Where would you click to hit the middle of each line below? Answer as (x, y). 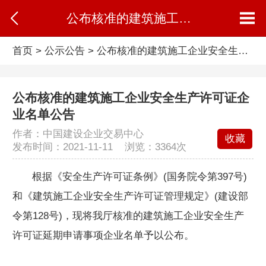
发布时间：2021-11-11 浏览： (83, 147)
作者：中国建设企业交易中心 (78, 134)
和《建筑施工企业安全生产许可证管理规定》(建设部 (130, 196)
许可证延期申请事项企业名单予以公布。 (103, 235)
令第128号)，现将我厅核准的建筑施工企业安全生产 (128, 216)
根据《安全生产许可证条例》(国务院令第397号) (139, 176)
